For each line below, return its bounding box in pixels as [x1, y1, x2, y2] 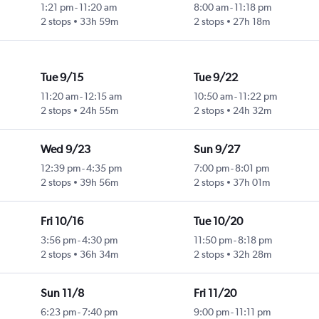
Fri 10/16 [40, 214, 83, 229]
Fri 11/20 [193, 286, 236, 300]
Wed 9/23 [40, 142, 90, 157]
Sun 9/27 [193, 142, 240, 157]
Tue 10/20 [193, 214, 243, 229]
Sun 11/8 [40, 286, 84, 300]
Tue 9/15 [40, 70, 83, 85]
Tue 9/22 [193, 70, 238, 85]
